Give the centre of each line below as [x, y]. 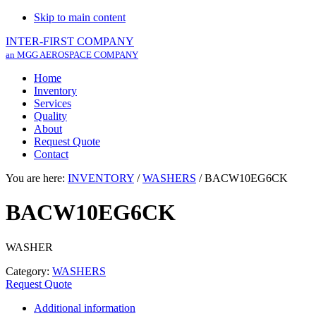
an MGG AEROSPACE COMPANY [72, 55]
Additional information [85, 308]
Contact [51, 154]
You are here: [37, 178]
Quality [50, 116]
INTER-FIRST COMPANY [70, 41]
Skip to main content [80, 17]
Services [53, 103]
